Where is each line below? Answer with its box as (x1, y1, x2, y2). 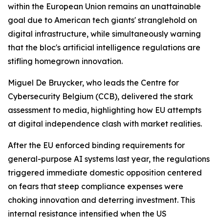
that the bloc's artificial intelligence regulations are (8, 43, 200, 52)
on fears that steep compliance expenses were (8, 181, 183, 191)
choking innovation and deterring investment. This (8, 195, 195, 205)
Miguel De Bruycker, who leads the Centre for (8, 78, 179, 88)
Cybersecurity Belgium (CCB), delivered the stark (8, 91, 193, 101)
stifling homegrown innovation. (8, 56, 123, 66)
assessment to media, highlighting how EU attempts (8, 105, 201, 115)
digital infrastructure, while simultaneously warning (8, 29, 201, 39)
